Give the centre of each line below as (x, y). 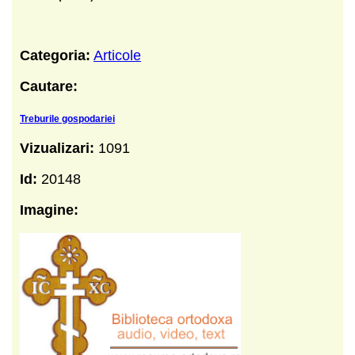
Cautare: (49, 86)
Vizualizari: (59, 148)
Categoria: (55, 55)
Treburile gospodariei (67, 118)
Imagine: (49, 210)
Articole (117, 55)
